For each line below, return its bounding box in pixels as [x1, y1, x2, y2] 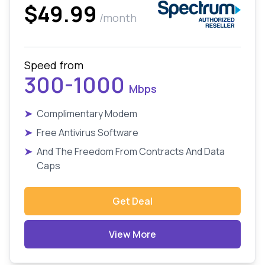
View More [109, 228, 156, 241]
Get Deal [112, 195, 153, 208]
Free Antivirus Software [37, 126, 138, 139]
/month [99, 11, 137, 25]
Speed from [24, 58, 83, 72]
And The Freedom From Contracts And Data [37, 145, 225, 158]
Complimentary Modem [37, 107, 137, 120]
